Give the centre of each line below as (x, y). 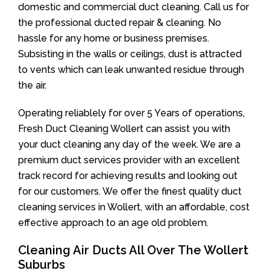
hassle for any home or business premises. (114, 38)
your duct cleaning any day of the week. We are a (129, 144)
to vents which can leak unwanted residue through (131, 70)
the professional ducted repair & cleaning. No (120, 23)
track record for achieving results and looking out (128, 176)
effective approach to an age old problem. (113, 223)
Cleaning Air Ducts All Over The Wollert (133, 250)
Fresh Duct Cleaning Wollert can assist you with (124, 129)
